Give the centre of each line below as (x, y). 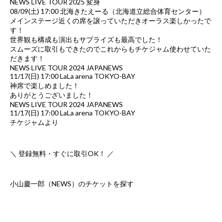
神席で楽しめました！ (45, 85)
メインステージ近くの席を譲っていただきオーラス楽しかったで (111, 20)
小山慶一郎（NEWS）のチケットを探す (72, 183)
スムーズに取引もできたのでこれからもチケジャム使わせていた (111, 49)
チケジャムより (34, 122)
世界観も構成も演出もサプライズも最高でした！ (86, 39)
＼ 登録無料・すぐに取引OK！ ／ (62, 153)
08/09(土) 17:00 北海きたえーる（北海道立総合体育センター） (108, 11)
